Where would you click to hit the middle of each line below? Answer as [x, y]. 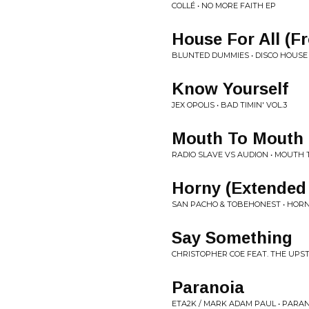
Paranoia [208, 287]
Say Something [232, 238]
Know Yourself [230, 89]
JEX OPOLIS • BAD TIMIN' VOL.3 [229, 105]
